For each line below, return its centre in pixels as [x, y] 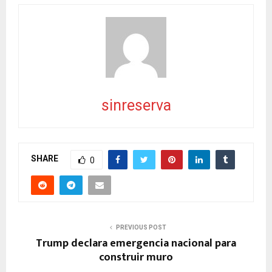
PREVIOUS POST [141, 227]
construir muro [136, 257]
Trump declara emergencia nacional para [136, 243]
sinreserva [136, 105]
